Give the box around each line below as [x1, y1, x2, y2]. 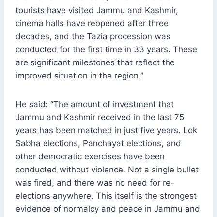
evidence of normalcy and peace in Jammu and [15, 204, 200, 214]
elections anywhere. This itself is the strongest [15, 191, 197, 201]
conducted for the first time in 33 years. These [15, 45, 197, 55]
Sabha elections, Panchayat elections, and [15, 139, 181, 149]
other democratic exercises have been [15, 152, 165, 162]
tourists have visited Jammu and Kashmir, [15, 5, 178, 15]
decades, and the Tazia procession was [15, 31, 170, 42]
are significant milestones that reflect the [15, 58, 175, 68]
